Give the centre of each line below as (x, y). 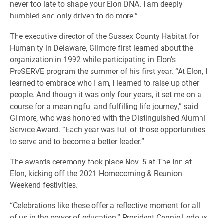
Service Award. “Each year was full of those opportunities (108, 129)
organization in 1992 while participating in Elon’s (93, 59)
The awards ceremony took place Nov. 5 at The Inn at (101, 161)
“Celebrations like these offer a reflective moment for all (105, 205)
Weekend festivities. (44, 184)
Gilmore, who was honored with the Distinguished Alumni (108, 117)
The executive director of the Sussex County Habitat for (104, 36)
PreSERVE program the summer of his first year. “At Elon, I (109, 71)
